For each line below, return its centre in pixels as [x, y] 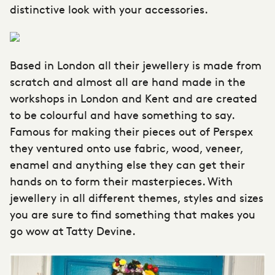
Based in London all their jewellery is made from [136, 65]
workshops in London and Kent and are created [134, 98]
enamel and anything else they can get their [127, 164]
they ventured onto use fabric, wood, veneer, [126, 148]
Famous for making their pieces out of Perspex [131, 131]
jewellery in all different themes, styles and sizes [137, 197]
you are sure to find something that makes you [133, 214]
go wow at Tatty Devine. [73, 230]
